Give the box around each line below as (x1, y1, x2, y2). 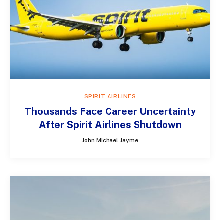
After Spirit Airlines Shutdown (38, 118, 182, 131)
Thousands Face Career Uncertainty (24, 105, 196, 117)
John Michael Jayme (82, 137, 138, 144)
